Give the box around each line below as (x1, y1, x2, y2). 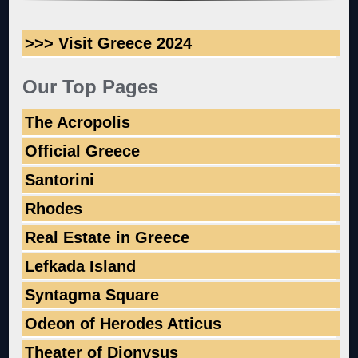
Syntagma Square (25, 285, 160, 304)
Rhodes (25, 199, 83, 217)
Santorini (25, 170, 95, 189)
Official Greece (25, 141, 141, 160)
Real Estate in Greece (25, 228, 190, 246)
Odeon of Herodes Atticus (25, 314, 222, 332)
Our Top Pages (22, 75, 159, 97)
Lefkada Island (25, 257, 137, 275)
